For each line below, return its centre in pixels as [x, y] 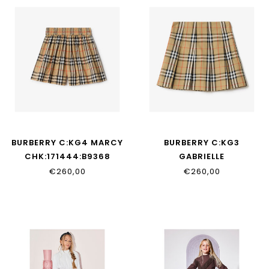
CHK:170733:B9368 [202, 171]
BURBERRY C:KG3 [202, 143]
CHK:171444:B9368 [67, 157]
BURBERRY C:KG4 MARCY [67, 143]
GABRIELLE [202, 157]
